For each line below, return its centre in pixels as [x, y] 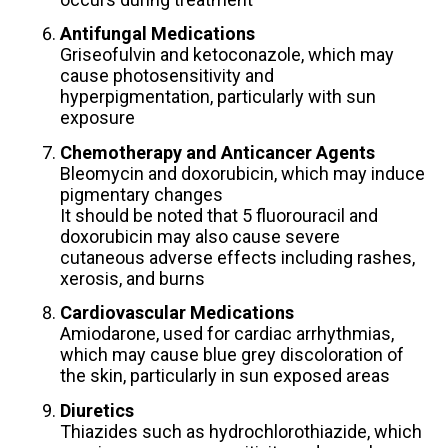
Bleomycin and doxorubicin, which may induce [242, 173]
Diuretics [96, 410]
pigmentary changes [141, 194]
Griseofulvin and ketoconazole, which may [226, 55]
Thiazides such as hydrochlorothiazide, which [240, 431]
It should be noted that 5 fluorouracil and [218, 215]
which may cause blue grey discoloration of [231, 355]
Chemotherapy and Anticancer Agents [217, 152]
